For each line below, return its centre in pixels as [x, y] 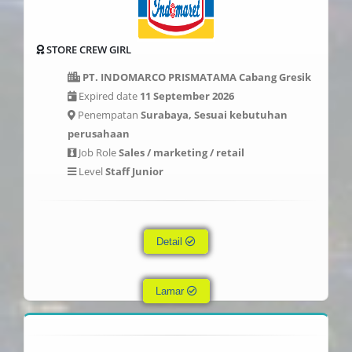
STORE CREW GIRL [88, 49]
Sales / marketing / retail [181, 152]
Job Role [97, 152]
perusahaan [99, 134]
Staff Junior [134, 171]
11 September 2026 [187, 96]
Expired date [108, 96]
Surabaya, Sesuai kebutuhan [214, 115]
